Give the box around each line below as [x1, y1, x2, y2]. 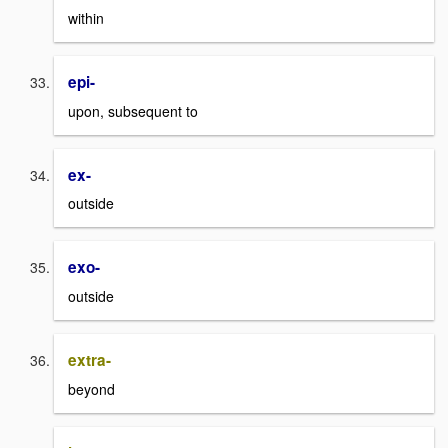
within [68, 8, 104, 28]
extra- [68, 349, 111, 372]
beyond [68, 378, 115, 399]
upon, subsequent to [68, 100, 198, 121]
